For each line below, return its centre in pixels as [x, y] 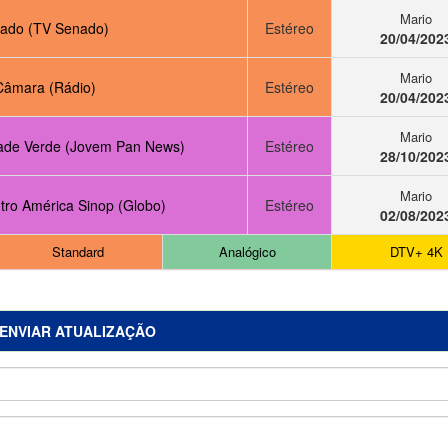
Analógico [247, 252]
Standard [78, 252]
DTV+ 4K [416, 252]
